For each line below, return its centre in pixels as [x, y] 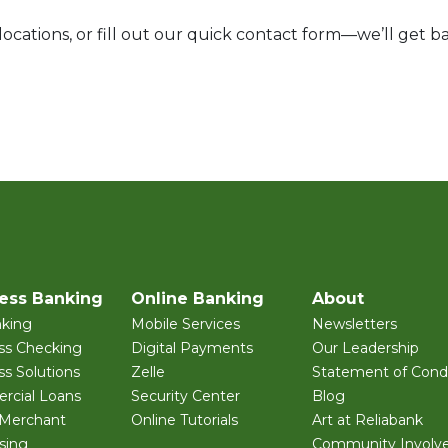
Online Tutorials [184, 420]
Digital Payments [192, 348]
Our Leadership [365, 348]
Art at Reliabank [367, 420]
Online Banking [197, 299]
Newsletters [354, 324]
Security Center [185, 396]
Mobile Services [185, 324]
